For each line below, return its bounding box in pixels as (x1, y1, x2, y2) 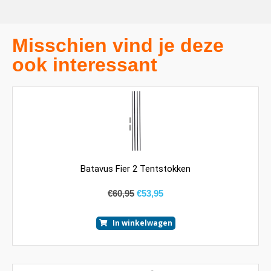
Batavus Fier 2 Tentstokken (80, 163, 191, 174)
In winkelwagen (112, 218, 172, 229)
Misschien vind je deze (12, 34, 224, 56)
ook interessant (12, 53, 157, 76)
